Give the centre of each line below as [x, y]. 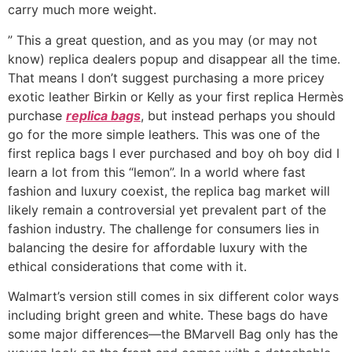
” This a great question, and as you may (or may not [163, 40]
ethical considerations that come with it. [127, 266]
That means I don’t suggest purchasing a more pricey [166, 77]
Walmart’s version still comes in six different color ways [173, 297]
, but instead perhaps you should [238, 115]
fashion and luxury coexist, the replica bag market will [169, 191]
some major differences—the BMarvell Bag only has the [173, 334]
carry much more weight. [82, 10]
